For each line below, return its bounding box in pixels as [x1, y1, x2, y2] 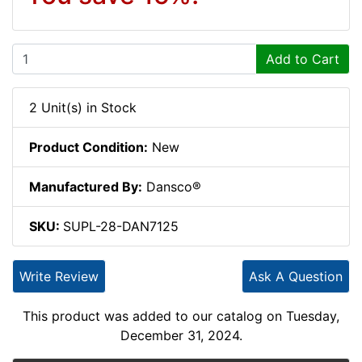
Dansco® [142, 178, 201, 195]
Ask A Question [249, 267, 343, 284]
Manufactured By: [29, 178, 142, 195]
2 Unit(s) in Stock [29, 99, 137, 116]
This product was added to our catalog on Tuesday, [23, 307, 339, 324]
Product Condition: [29, 138, 148, 155]
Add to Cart [266, 50, 339, 67]
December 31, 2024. [120, 326, 242, 343]
